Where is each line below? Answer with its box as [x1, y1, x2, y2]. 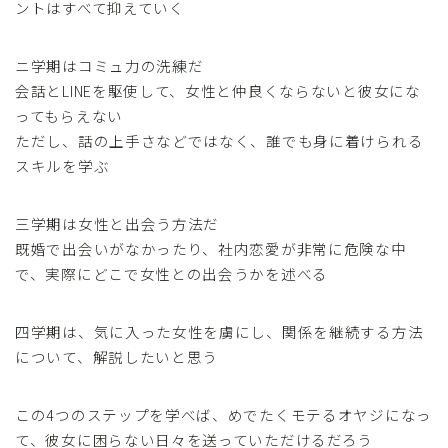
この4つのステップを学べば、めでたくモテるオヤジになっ [15, 403, 432, 425]
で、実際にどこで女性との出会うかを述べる [15, 262, 328, 284]
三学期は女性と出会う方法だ [15, 212, 220, 234]
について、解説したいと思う [15, 345, 219, 367]
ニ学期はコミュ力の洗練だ [15, 54, 204, 76]
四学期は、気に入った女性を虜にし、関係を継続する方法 [15, 320, 424, 342]
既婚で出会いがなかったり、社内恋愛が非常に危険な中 [15, 237, 407, 259]
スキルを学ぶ [15, 154, 110, 176]
